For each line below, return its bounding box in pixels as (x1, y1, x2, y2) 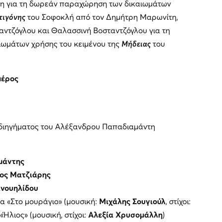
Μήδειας (121, 40, 151, 48)
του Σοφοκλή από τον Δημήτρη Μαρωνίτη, (25, 13, 178, 21)
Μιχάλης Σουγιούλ (97, 197, 166, 206)
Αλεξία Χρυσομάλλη (86, 211, 163, 219)
